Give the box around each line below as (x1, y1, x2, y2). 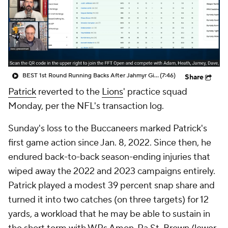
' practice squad (123, 86, 187, 98)
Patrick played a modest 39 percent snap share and (8, 180, 215, 191)
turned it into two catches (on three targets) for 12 (8, 194, 209, 206)
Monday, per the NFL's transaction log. (8, 100, 164, 112)
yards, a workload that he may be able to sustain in (8, 208, 210, 220)
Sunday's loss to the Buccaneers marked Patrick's (8, 123, 207, 134)
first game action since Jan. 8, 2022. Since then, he (8, 137, 211, 149)
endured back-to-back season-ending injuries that (8, 151, 210, 163)
